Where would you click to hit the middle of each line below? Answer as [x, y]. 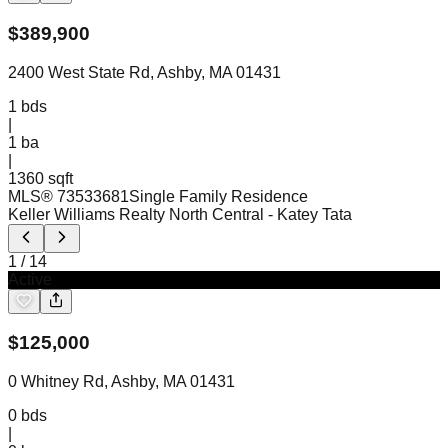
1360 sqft [40, 178]
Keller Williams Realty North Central [136, 214]
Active [30, 279]
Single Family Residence [218, 196]
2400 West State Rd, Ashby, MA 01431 [144, 72]
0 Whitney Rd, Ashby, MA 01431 [121, 382]
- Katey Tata [310, 214]
